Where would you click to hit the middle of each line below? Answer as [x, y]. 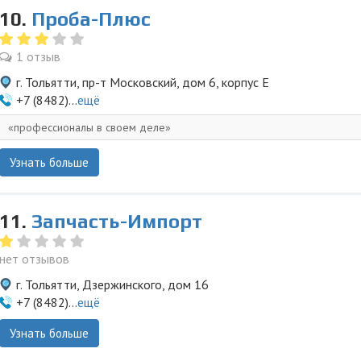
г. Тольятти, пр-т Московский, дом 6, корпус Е [143, 82]
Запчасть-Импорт [117, 221]
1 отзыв [38, 56]
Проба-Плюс [91, 19]
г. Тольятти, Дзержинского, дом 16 [112, 284]
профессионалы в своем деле [89, 127]
